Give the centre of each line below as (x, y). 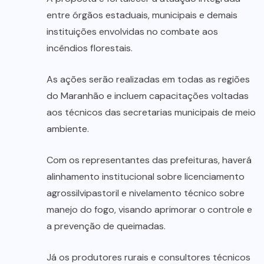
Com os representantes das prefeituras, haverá (149, 160)
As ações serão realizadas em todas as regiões (148, 80)
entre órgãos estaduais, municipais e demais (142, 15)
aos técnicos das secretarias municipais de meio (151, 113)
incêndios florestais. (90, 48)
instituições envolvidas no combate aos (132, 32)
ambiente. (68, 129)
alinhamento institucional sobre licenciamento (146, 177)
